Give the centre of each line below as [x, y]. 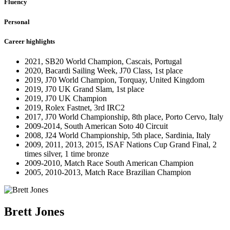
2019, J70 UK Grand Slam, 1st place [84, 89]
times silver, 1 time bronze [67, 154]
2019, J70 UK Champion [66, 98]
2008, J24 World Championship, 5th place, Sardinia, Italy [118, 135]
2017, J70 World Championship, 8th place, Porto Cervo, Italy [124, 117]
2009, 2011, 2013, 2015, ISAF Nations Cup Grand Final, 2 [121, 144]
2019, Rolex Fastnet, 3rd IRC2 [75, 107]
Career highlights [30, 41]
